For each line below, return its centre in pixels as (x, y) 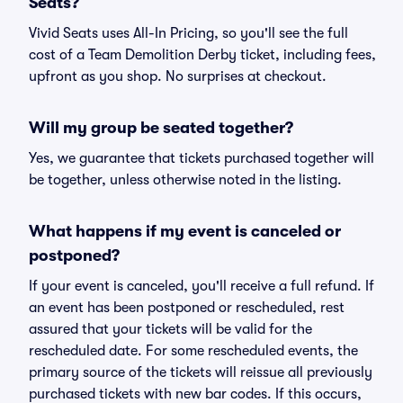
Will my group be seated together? (161, 128)
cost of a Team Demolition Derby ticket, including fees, (202, 55)
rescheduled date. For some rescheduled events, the (193, 351)
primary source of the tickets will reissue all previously (201, 372)
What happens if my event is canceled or (185, 231)
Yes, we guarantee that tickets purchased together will (201, 158)
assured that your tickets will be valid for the (170, 329)
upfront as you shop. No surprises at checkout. (178, 76)
